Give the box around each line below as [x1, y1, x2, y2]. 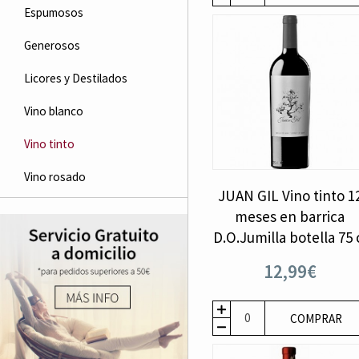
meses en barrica [235, 206, 345, 226]
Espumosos [24, 5, 83, 20]
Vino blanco [24, 103, 83, 119]
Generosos [24, 38, 80, 53]
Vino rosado [24, 169, 86, 184]
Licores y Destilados [24, 71, 127, 86]
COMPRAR [289, 310, 342, 326]
